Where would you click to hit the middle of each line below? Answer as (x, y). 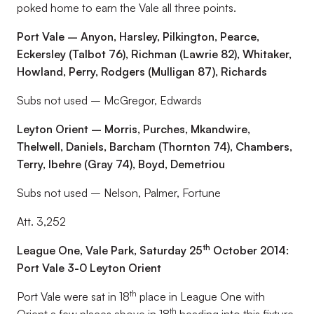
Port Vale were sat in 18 (73, 296)
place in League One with (201, 296)
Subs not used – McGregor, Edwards (109, 100)
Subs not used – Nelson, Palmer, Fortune (119, 193)
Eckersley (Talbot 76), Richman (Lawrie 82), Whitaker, (154, 54)
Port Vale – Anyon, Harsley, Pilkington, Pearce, (138, 36)
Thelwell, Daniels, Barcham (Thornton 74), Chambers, (155, 146)
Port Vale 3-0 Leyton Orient (89, 268)
